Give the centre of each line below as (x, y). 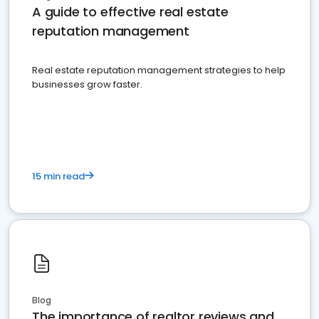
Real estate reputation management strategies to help (159, 70)
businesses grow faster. (87, 85)
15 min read (58, 177)
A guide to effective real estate (130, 12)
